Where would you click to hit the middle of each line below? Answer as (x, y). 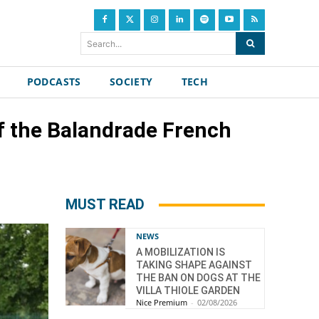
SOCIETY (131, 82)
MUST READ (105, 204)
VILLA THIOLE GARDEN (188, 291)
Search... (105, 43)
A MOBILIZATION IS (181, 252)
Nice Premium (162, 302)
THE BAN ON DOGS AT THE (198, 278)
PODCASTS (54, 82)
